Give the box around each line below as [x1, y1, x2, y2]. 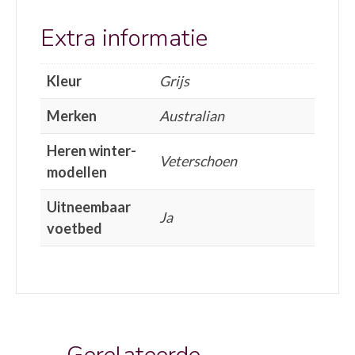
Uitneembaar [47, 197, 131, 216]
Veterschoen [159, 151, 237, 170]
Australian [159, 106, 224, 124]
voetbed [47, 219, 102, 237]
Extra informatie [40, 21, 208, 55]
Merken [47, 106, 97, 124]
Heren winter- [47, 141, 136, 159]
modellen [47, 162, 107, 181]
